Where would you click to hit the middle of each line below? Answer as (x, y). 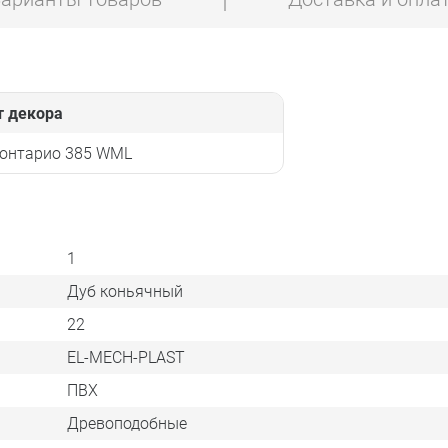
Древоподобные (126, 423)
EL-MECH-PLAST (125, 357)
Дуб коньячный (124, 291)
